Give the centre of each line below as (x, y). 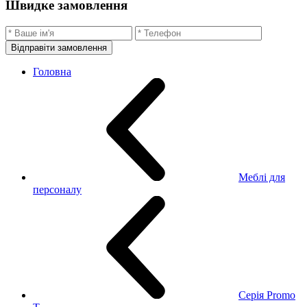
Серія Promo (267, 295)
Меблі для (262, 177)
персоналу (57, 189)
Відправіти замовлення (59, 47)
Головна (52, 71)
